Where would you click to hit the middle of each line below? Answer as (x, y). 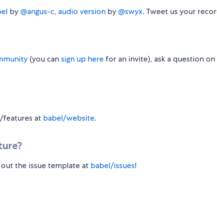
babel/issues (113, 166)
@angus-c (37, 12)
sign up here (82, 59)
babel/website (69, 118)
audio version (82, 12)
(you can (44, 59)
